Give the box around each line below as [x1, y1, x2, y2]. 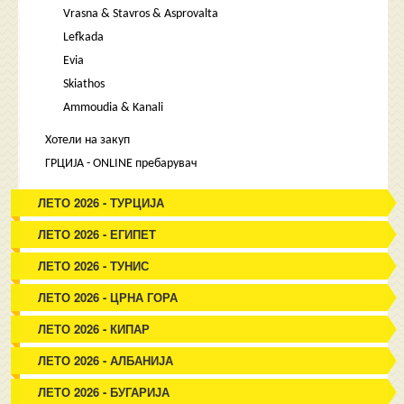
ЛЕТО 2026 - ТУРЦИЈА [38, 194, 165, 211]
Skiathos [63, 78, 106, 91]
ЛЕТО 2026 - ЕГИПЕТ [38, 225, 157, 243]
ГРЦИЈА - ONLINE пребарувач [45, 157, 198, 170]
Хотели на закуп [45, 133, 131, 147]
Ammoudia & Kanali [63, 101, 164, 115]
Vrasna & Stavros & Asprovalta [63, 7, 219, 21]
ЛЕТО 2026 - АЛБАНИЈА [38, 352, 174, 369]
